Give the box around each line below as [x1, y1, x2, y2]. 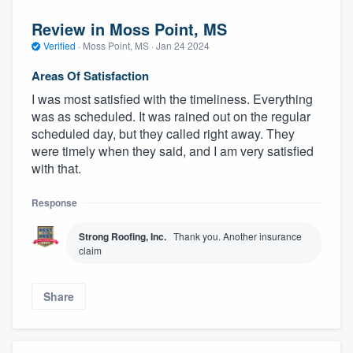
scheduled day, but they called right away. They [32, 124, 295, 143]
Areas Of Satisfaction [32, 66, 149, 84]
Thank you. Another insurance [173, 229, 302, 243]
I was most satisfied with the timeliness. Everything [32, 89, 313, 108]
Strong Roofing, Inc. [79, 229, 166, 243]
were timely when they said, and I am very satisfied [32, 141, 314, 160]
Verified [41, 39, 78, 53]
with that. [32, 158, 81, 177]
